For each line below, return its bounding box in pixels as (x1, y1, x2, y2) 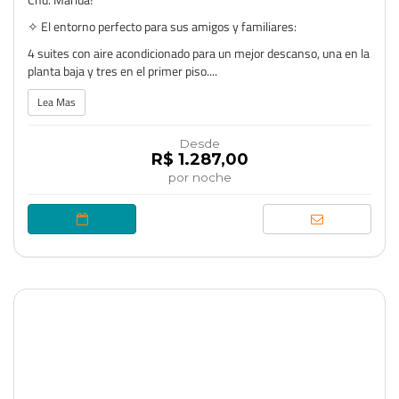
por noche (167, 170, 232, 184)
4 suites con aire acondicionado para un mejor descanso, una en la (28, 44, 370, 62)
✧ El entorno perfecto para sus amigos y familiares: (28, 17, 297, 36)
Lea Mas (37, 94, 76, 110)
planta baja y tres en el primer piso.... (28, 61, 217, 80)
